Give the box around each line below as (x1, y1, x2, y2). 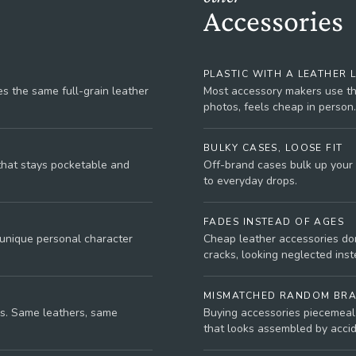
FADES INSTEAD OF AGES (203, 215, 345, 228)
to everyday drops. (203, 173, 297, 188)
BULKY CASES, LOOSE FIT (203, 141, 343, 154)
